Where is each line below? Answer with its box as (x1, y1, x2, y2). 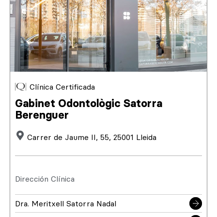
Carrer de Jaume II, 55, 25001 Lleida (27, 132, 156, 142)
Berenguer (15, 108, 69, 122)
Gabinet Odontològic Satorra (15, 97, 162, 110)
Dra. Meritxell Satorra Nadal (15, 199, 116, 208)
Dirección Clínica (15, 174, 75, 184)
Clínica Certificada (30, 82, 95, 92)
